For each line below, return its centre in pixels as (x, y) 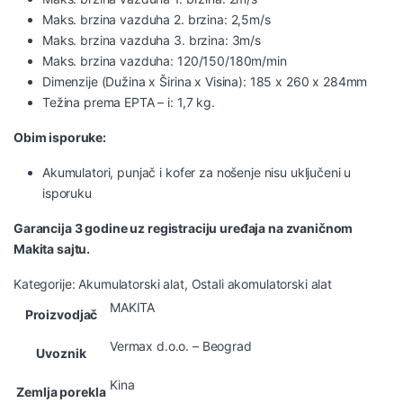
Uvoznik (61, 353)
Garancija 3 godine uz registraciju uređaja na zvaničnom (184, 228)
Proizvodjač (61, 314)
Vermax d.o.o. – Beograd (181, 345)
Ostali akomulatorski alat (262, 283)
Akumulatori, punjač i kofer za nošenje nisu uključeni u (197, 172)
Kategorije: (46, 283)
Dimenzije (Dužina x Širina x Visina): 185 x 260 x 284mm (205, 81)
